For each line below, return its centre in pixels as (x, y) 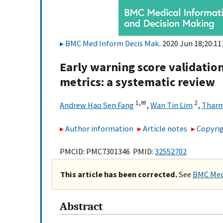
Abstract (81, 207)
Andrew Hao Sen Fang (97, 105)
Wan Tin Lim (171, 105)
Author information (99, 128)
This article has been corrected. (119, 174)
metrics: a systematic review (137, 82)
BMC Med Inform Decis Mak (112, 43)
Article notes (165, 128)
